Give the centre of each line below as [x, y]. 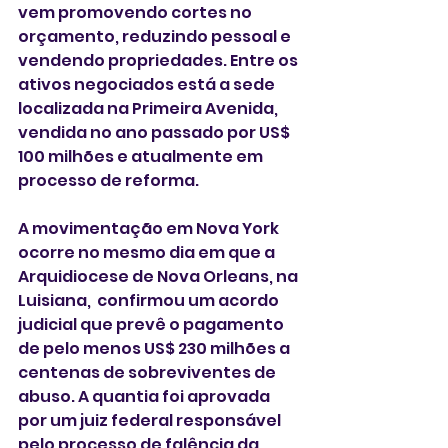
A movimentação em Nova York [150, 229]
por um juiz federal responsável [151, 421]
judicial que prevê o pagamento [152, 325]
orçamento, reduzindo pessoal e [156, 37]
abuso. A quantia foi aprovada [145, 397]
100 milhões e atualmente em [142, 157]
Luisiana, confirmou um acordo [150, 301]
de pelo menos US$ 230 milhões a [155, 349]
